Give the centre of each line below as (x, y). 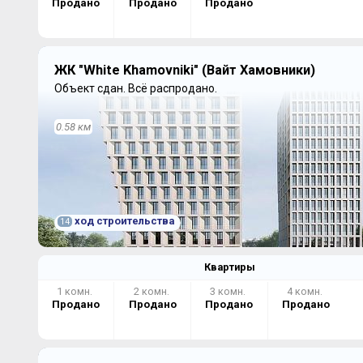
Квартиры (229, 267)
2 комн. (152, 291)
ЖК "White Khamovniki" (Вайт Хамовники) (184, 70)
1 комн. (75, 291)
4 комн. (306, 291)
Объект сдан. (91, 88)
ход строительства (123, 220)
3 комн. (229, 291)
